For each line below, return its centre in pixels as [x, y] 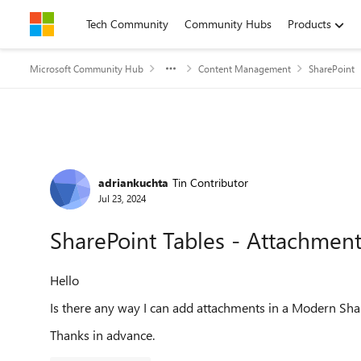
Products [309, 24]
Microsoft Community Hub [87, 68]
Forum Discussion [129, 164]
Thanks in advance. [102, 335]
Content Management [245, 68]
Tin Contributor [210, 182]
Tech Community [127, 24]
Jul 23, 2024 [122, 198]
